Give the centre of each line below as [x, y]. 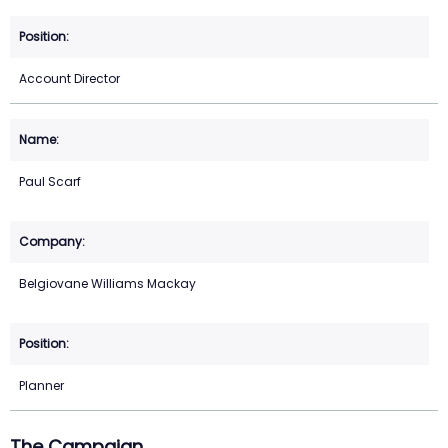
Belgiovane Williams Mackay [107, 284]
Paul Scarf [50, 182]
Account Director [69, 79]
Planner [41, 386]
